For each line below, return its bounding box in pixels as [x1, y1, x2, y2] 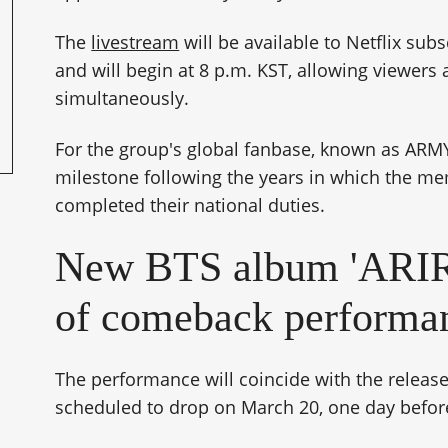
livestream [91, 30, 180, 55]
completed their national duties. [55, 192, 326, 217]
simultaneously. [55, 86, 190, 111]
